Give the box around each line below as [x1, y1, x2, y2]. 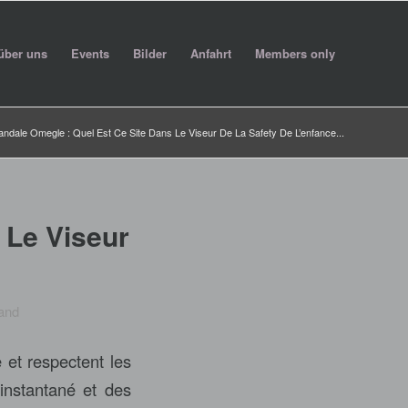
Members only [255, 45, 335, 62]
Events [71, 45, 109, 62]
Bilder [133, 45, 167, 62]
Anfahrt [190, 45, 231, 62]
